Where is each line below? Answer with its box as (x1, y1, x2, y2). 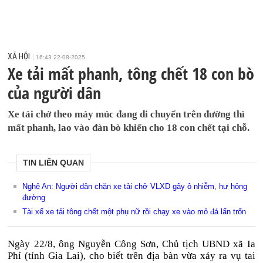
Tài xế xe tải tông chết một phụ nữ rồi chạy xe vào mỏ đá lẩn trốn (22, 207, 247, 216)
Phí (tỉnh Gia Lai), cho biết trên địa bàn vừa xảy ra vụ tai (8, 250, 255, 261)
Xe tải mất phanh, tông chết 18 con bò (8, 62, 255, 85)
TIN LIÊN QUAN (23, 158, 85, 167)
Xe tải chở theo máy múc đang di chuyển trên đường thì (8, 109, 245, 120)
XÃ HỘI (8, 52, 31, 61)
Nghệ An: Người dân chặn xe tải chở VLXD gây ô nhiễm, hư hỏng (22, 182, 248, 191)
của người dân (8, 82, 102, 104)
